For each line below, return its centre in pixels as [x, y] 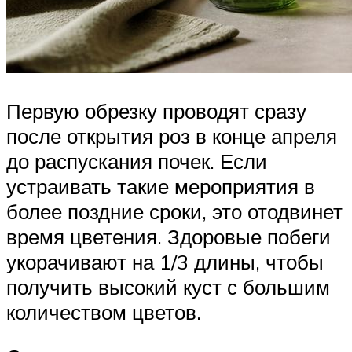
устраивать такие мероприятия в [161, 186]
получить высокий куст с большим [168, 286]
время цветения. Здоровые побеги [169, 236]
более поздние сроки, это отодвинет [174, 211]
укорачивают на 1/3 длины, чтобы [165, 261]
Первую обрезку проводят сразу [156, 110]
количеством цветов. [104, 312]
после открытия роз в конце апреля [172, 136]
